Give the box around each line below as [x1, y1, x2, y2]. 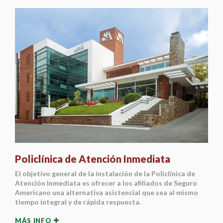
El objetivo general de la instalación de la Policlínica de [15, 169, 195, 178]
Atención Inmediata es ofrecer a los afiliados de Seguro [15, 179, 197, 188]
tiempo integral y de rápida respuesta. [15, 198, 141, 207]
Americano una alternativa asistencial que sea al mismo [15, 188, 198, 197]
